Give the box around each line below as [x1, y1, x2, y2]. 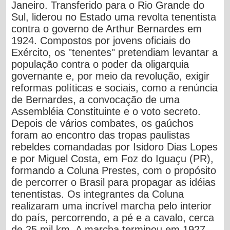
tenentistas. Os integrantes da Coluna [11, 188, 184, 200]
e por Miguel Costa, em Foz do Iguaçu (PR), [11, 152, 214, 164]
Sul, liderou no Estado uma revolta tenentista [11, 11, 217, 23]
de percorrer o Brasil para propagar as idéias [11, 176, 216, 188]
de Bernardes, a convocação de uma [11, 93, 180, 105]
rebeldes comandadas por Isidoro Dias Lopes [11, 141, 218, 152]
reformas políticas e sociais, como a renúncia [11, 82, 218, 93]
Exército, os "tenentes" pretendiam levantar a [11, 46, 218, 58]
